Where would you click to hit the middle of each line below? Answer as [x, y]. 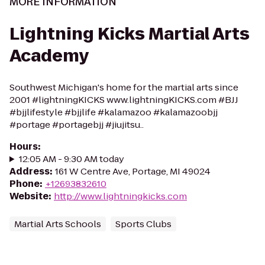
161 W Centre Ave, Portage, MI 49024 [133, 171]
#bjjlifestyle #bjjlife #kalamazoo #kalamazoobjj [114, 112]
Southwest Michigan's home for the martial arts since [124, 87]
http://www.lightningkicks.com [120, 196]
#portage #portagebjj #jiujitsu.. [77, 125]
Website [29, 196]
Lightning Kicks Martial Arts [130, 34]
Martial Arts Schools [58, 224]
